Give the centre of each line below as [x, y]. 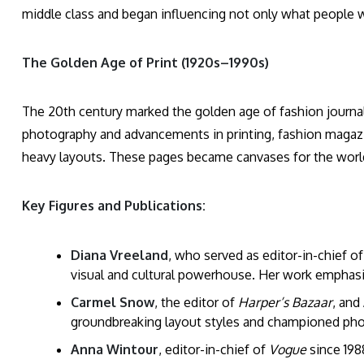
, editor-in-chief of [214, 350]
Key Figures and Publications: [114, 206]
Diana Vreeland [119, 256]
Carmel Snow [113, 303]
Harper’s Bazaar [285, 303]
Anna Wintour [115, 350]
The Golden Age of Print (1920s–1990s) [145, 63]
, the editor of [196, 303]
